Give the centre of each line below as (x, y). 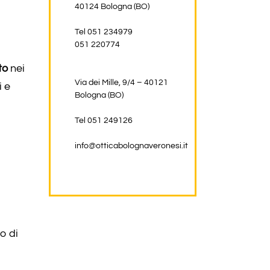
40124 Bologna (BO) (112, 6)
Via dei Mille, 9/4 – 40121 (121, 82)
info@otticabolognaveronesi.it (131, 146)
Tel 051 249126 (104, 120)
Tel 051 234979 (104, 32)
